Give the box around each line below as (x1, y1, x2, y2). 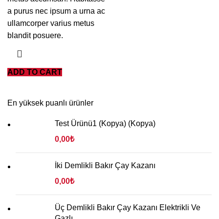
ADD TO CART (7, 68, 62, 76)
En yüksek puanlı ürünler (7, 99, 93, 107)
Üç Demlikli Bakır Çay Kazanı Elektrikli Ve (55, 203, 200, 212)
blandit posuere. (7, 31, 63, 40)
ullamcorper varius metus (7, 19, 94, 27)
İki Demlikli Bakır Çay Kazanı (55, 161, 155, 170)
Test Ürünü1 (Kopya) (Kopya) (55, 119, 155, 128)
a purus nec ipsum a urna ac (7, 7, 105, 15)
